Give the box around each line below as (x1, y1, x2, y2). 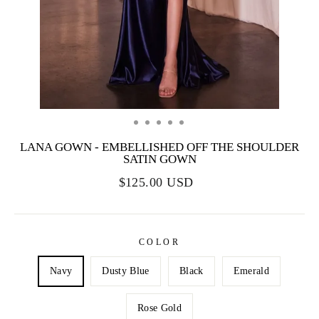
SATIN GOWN (122, 152, 197, 167)
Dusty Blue (102, 266, 150, 277)
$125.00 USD (118, 175, 194, 190)
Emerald (233, 266, 270, 277)
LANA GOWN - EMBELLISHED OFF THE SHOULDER (20, 140, 299, 155)
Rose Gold (137, 303, 182, 314)
